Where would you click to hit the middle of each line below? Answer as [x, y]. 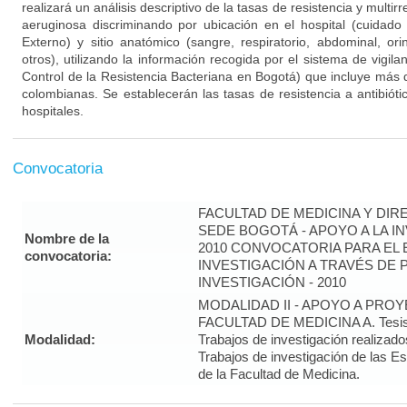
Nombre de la [67, 238]
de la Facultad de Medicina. [279, 374]
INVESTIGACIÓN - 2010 [272, 282]
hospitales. [53, 111]
